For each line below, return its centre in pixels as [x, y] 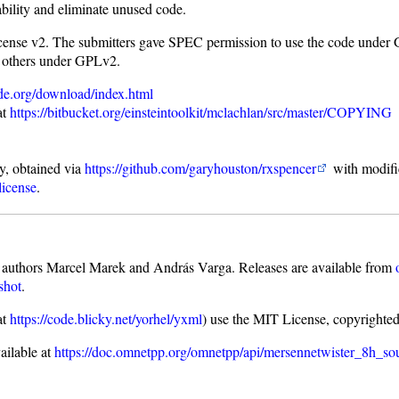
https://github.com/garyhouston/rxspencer [201, 168]
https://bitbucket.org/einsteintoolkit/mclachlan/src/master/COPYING [201, 112]
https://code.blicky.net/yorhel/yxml [106, 319]
